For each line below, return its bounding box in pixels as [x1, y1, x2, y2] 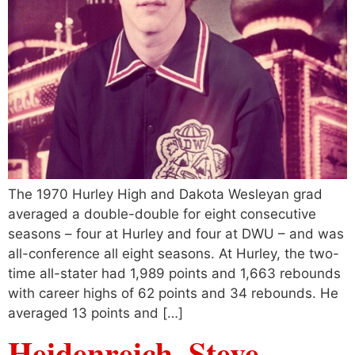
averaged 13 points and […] [8, 304, 183, 321]
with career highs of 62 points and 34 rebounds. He [8, 284, 338, 301]
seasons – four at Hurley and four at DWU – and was [8, 225, 344, 242]
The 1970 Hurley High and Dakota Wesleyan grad [8, 185, 323, 202]
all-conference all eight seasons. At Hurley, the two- [8, 245, 339, 261]
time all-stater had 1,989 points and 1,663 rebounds [8, 265, 341, 281]
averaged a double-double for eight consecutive [8, 205, 316, 222]
